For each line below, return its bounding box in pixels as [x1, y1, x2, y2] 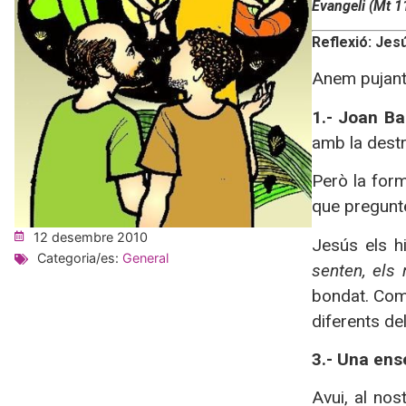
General [122, 249, 169, 266]
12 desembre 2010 [34, 228, 148, 245]
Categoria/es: [37, 249, 122, 266]
